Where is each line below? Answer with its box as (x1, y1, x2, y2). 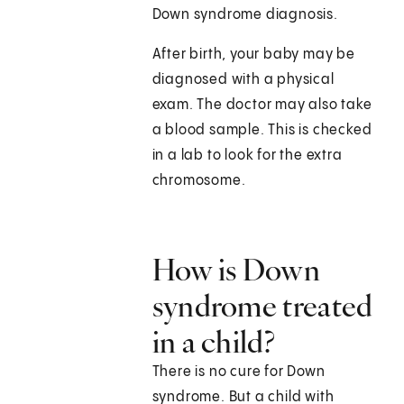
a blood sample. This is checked (151, 123, 372, 139)
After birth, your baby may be (151, 47, 355, 63)
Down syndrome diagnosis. (151, 7, 338, 23)
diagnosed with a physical (151, 72, 335, 88)
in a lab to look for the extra (151, 148, 343, 164)
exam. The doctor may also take (151, 97, 372, 114)
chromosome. (151, 173, 246, 189)
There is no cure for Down (151, 364, 326, 381)
